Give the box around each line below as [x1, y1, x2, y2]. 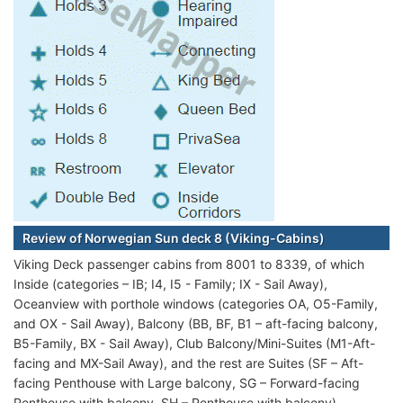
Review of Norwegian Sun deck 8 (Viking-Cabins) [22, 230, 325, 246]
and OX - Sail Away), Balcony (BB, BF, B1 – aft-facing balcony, [13, 316, 378, 332]
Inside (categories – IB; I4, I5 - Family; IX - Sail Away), [13, 276, 327, 292]
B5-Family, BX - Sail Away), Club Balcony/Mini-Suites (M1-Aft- [13, 336, 375, 352]
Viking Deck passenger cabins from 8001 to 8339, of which [13, 256, 364, 273]
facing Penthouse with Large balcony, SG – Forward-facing [13, 375, 360, 391]
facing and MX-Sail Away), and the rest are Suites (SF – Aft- [13, 355, 363, 372]
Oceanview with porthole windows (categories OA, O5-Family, [13, 296, 378, 312]
